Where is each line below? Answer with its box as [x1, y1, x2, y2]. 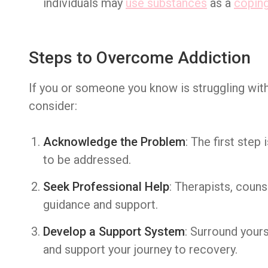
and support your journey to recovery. [43, 242, 237, 257]
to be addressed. [43, 153, 131, 167]
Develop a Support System [43, 224, 185, 239]
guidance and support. [43, 197, 158, 212]
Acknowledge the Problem [43, 135, 185, 149]
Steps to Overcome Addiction [29, 48, 251, 68]
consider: [29, 99, 77, 113]
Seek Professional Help [43, 179, 169, 194]
